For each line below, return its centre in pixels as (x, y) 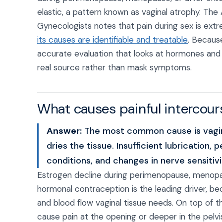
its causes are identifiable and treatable (112, 40)
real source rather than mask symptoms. (114, 67)
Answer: (64, 131)
